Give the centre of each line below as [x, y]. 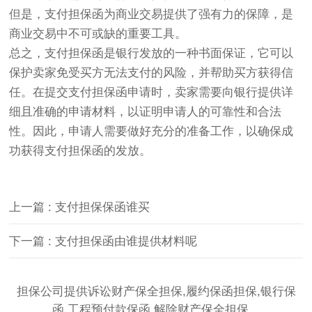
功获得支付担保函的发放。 [80, 150]
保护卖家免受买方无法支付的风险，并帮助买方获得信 [151, 72]
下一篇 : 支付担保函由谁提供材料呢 [103, 241]
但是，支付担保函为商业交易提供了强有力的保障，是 [151, 14]
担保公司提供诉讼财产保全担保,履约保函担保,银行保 [156, 291]
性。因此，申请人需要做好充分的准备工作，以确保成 [151, 131]
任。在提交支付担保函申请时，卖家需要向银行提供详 [151, 92]
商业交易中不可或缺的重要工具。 [98, 33]
